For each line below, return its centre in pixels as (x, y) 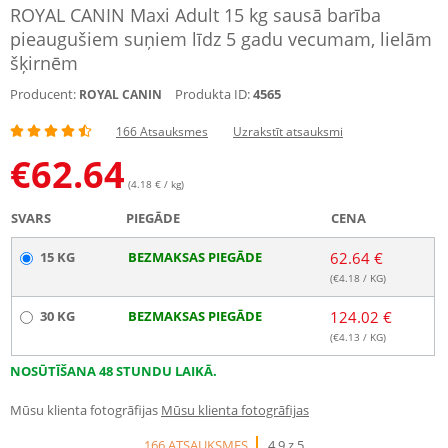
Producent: (43, 94)
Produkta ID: (212, 94)
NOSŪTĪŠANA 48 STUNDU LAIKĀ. (113, 371)
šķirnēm (44, 63)
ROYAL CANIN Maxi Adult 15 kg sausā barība (195, 15)
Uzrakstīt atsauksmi (288, 131)
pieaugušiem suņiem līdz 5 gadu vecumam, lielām (221, 39)
